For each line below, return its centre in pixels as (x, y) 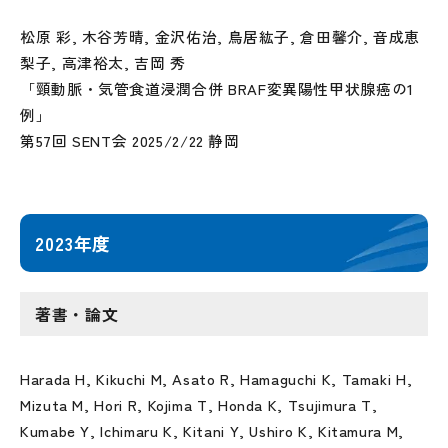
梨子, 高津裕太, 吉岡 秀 (103, 62)
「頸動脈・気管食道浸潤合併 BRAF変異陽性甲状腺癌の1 (217, 88)
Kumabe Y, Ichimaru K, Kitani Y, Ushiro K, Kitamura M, (212, 430)
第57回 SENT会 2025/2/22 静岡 (130, 140)
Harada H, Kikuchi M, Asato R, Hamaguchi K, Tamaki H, (216, 378)
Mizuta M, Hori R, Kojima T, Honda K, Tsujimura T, (199, 404)
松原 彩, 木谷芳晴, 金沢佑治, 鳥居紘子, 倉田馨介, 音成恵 (220, 36)
